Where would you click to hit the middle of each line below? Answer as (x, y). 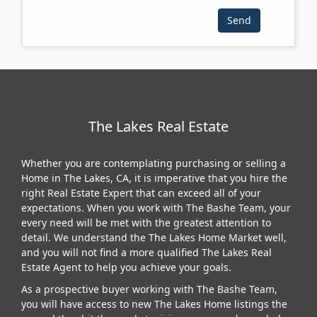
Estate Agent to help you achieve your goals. (126, 267)
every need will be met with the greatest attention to (146, 222)
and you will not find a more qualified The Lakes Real (146, 252)
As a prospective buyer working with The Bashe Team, (149, 289)
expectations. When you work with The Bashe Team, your (156, 207)
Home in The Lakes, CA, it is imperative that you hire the (154, 178)
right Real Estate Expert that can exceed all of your (141, 192)
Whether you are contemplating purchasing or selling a (154, 163)
